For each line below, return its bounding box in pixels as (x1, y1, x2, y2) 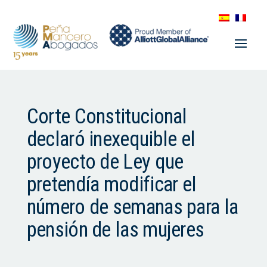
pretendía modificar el (26, 172, 197, 197)
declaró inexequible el (26, 127, 195, 152)
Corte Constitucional (26, 104, 187, 129)
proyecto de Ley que (26, 150, 184, 175)
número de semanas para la (26, 195, 238, 220)
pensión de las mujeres (26, 218, 204, 243)
